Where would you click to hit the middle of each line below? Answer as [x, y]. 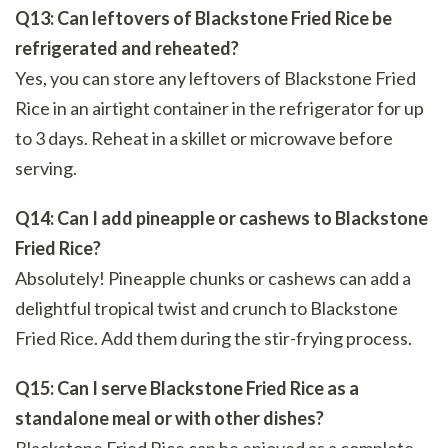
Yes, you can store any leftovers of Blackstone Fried [215, 78]
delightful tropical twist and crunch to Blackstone [206, 308]
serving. [46, 168]
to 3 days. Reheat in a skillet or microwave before [204, 138]
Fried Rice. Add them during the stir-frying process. [213, 338]
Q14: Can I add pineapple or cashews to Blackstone [221, 218]
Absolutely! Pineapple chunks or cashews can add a [213, 278]
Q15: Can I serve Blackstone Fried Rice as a [187, 388]
